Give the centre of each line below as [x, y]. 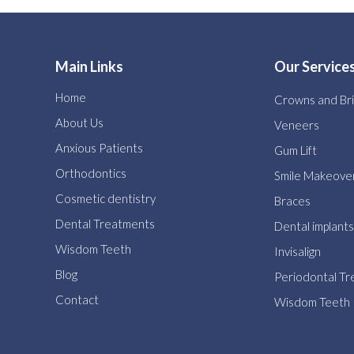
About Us [79, 122]
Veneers [296, 125]
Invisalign [297, 252]
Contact [77, 299]
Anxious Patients [99, 147]
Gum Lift [295, 151]
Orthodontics [90, 173]
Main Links [89, 67]
